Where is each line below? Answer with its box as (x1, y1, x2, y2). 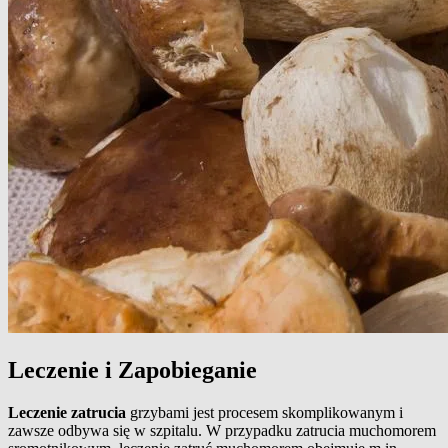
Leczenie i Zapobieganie (8, 357, 257, 384)
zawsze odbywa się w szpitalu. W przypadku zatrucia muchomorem (8, 422, 436, 440)
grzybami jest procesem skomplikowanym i (126, 404, 403, 422)
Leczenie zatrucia (8, 404, 126, 422)
